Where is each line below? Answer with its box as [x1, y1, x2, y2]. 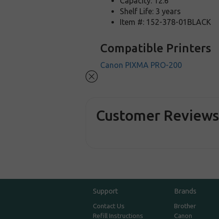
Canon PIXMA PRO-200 [100, 61, 182, 69]
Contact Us [93, 202, 125, 210]
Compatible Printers [100, 42, 212, 55]
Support [93, 187, 119, 196]
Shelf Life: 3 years [120, 7, 181, 16]
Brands [174, 187, 197, 196]
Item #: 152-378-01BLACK [120, 18, 212, 26]
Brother [174, 202, 196, 210]
